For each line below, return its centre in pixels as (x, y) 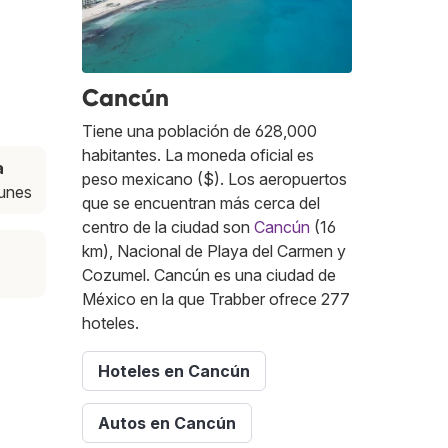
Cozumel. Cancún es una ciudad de (209, 274)
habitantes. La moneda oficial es (198, 154)
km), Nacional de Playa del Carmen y (214, 250)
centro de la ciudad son (168, 226)
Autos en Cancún (167, 422)
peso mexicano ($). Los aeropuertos (214, 178)
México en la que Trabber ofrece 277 (216, 298)
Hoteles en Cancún (174, 370)
